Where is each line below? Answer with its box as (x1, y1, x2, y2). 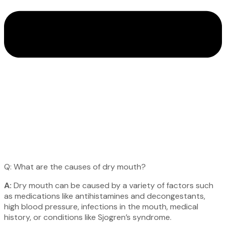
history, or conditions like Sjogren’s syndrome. (4, 212, 172, 223)
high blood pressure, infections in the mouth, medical (4, 201, 198, 212)
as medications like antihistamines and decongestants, (4, 191, 205, 202)
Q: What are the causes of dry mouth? (4, 161, 146, 173)
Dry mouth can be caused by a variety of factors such (12, 180, 213, 191)
